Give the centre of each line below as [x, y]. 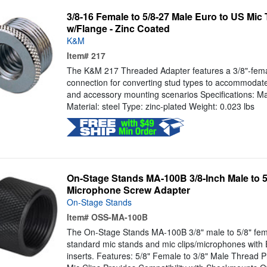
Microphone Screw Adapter [128, 190]
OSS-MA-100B [119, 217]
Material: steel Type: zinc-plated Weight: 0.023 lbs [160, 106]
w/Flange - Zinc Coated [118, 29]
